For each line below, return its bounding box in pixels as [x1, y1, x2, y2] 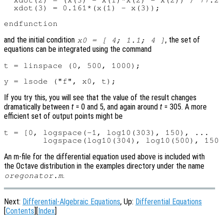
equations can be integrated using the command [4, 44, 152, 54]
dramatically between [4, 102, 71, 112]
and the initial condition [4, 35, 77, 45]
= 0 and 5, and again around [74, 102, 160, 112]
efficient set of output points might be [4, 111, 123, 121]
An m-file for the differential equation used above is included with [4, 152, 205, 162]
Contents [6, 206, 34, 216]
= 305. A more [162, 102, 207, 112]
